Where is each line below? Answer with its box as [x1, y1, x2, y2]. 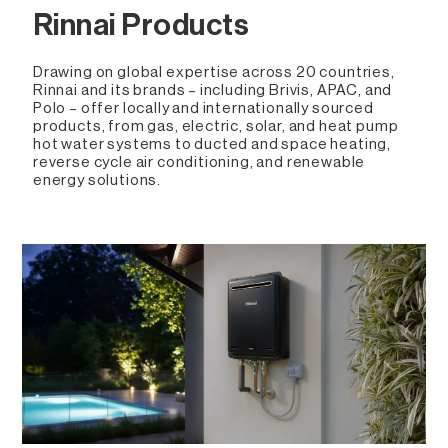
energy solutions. [32, 173, 162, 188]
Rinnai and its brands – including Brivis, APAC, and [32, 83, 393, 98]
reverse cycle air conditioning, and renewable [32, 155, 366, 170]
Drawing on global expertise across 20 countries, [32, 65, 395, 80]
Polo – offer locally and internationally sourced [32, 101, 374, 116]
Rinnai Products [32, 10, 250, 40]
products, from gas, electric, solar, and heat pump [32, 119, 399, 134]
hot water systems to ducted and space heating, [32, 137, 392, 152]
